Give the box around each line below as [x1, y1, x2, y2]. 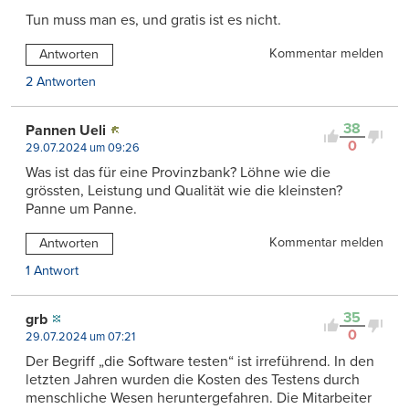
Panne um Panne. [26, 199, 137, 218]
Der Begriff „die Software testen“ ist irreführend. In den [26, 351, 374, 371]
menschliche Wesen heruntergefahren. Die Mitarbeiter [26, 388, 372, 407]
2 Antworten [26, 73, 96, 89]
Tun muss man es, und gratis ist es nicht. [26, 10, 281, 29]
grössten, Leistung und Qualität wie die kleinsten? [26, 181, 342, 200]
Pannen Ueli [26, 121, 106, 140]
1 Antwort [26, 262, 79, 278]
